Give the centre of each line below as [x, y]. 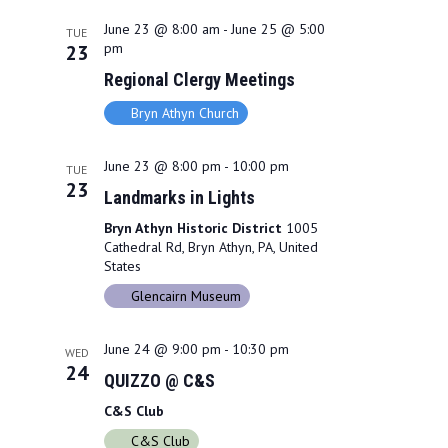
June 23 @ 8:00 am [161, 28]
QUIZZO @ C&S [159, 380]
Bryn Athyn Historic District [194, 227]
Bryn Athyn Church [184, 112]
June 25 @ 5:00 [277, 28]
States [122, 265]
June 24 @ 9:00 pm [162, 348]
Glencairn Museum [185, 295]
